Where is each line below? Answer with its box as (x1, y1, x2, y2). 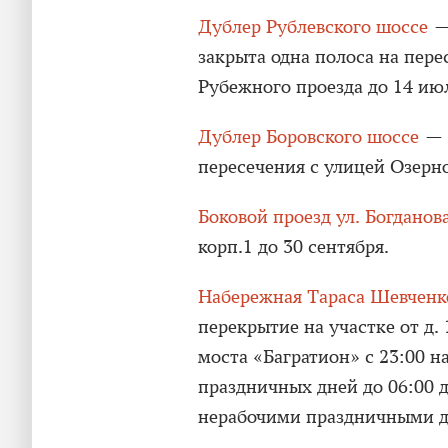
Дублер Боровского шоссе (198, 125, 419, 148)
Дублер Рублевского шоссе (198, 15, 428, 38)
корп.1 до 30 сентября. (198, 235, 389, 258)
